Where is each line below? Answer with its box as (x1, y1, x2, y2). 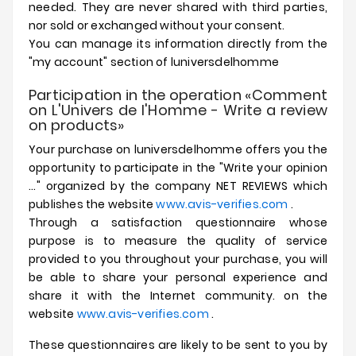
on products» (29, 115, 125, 135)
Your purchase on (29, 141, 134, 157)
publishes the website (29, 196, 157, 212)
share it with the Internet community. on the (29, 288, 327, 304)
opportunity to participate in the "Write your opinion (29, 160, 327, 176)
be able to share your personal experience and (29, 269, 327, 285)
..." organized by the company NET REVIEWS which (29, 178, 327, 194)
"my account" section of (29, 54, 171, 70)
